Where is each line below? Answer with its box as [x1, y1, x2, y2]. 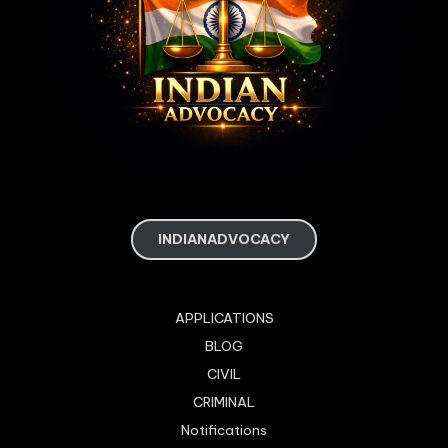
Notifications [181, 420, 267, 439]
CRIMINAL [193, 392, 255, 411]
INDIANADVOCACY [158, 229, 290, 248]
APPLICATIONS [174, 308, 274, 327]
